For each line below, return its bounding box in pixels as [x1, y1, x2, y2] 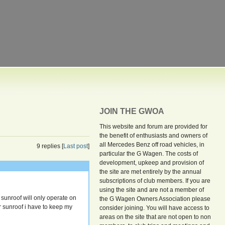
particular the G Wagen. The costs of [99, 150, 198, 157]
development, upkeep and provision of [99, 159, 204, 166]
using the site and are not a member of [99, 186, 204, 193]
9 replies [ [37, 142, 64, 150]
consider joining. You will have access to [99, 204, 210, 211]
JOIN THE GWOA [99, 107, 165, 116]
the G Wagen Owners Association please [99, 195, 211, 202]
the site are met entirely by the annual [99, 168, 202, 175]
